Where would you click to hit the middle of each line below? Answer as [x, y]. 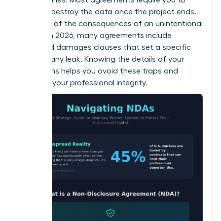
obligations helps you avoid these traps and [98, 71]
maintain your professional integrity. [83, 83]
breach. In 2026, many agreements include [95, 35]
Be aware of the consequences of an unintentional [110, 23]
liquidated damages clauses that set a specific [105, 47]
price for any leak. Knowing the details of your [101, 59]
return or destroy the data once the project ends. [107, 12]
